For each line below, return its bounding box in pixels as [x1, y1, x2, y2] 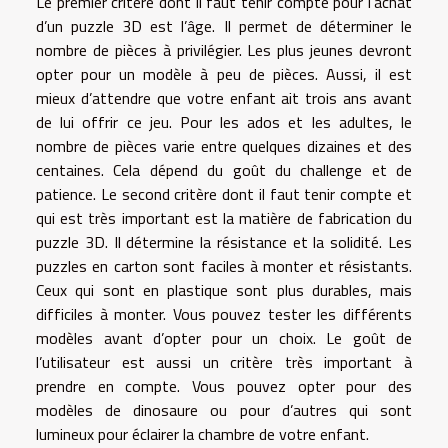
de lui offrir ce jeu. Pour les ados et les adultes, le [36, 110, 412, 134]
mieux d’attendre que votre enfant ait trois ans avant [36, 86, 412, 110]
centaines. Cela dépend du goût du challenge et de [36, 158, 412, 182]
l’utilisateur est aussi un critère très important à [36, 350, 412, 374]
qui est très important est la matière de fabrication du [36, 206, 412, 230]
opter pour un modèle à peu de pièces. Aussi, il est [36, 62, 412, 86]
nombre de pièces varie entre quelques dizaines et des [36, 134, 412, 158]
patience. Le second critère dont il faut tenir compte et [36, 182, 412, 206]
